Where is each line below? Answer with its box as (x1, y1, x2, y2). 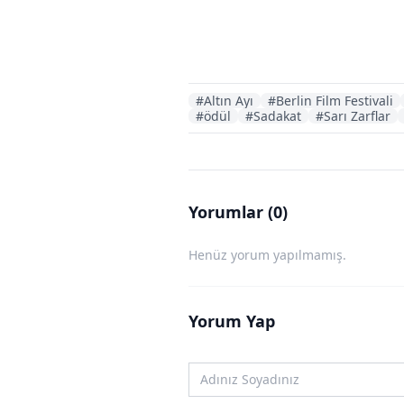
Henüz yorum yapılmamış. (188, 245, 346, 263)
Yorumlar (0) (188, 200, 288, 223)
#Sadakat (245, 106, 301, 124)
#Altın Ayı (196, 91, 253, 109)
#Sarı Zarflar (316, 106, 390, 124)
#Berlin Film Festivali (268, 91, 393, 109)
